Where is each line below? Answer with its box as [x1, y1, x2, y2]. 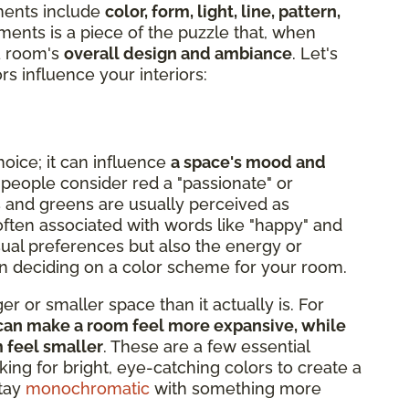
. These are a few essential [103, 336, 309, 356]
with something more [150, 378, 321, 398]
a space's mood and [171, 152, 326, 172]
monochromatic [26, 378, 150, 398]
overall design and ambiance [64, 43, 292, 63]
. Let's [292, 43, 338, 63]
